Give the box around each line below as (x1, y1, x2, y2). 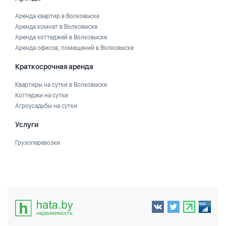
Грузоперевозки (15, 139, 60, 146)
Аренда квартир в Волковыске (15, 13, 99, 20)
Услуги (15, 121, 38, 129)
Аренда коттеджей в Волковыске (15, 34, 107, 41)
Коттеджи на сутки (15, 92, 68, 99)
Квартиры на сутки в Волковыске (15, 81, 107, 88)
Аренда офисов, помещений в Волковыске (15, 44, 134, 51)
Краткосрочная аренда (15, 63, 93, 71)
